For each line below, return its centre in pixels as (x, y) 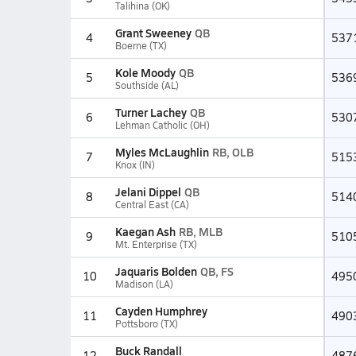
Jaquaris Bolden (156, 271)
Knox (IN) (135, 164)
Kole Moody (145, 72)
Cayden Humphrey (161, 311)
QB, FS (217, 271)
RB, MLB (200, 231)
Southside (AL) (147, 85)
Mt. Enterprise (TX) (156, 244)
